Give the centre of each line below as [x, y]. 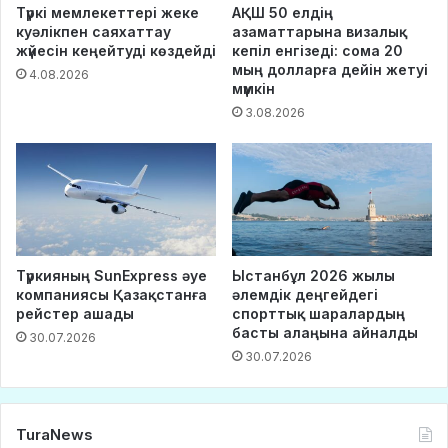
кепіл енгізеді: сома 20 [317, 51]
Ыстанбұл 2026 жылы [313, 276]
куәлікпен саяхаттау [93, 32]
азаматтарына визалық [319, 32]
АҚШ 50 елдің [282, 13]
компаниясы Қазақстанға [111, 295]
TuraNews [54, 435]
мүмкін [253, 89]
